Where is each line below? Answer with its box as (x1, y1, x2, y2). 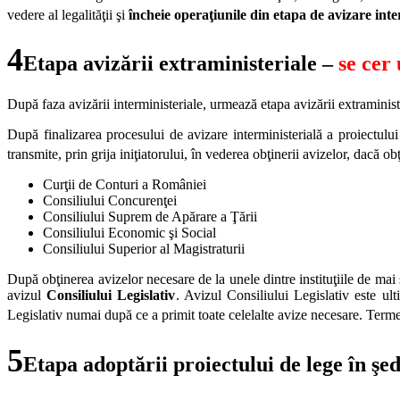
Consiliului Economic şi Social (43, 225, 216, 241)
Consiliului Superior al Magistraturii (43, 241, 245, 257)
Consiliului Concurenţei (43, 193, 177, 209)
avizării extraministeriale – (83, 52, 338, 76)
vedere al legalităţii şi (7, 7, 129, 23)
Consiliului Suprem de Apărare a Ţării (43, 209, 257, 225)
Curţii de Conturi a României (43, 177, 206, 193)
